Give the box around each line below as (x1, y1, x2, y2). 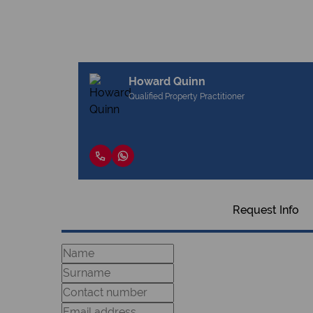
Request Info (232, 203, 299, 217)
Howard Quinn (129, 75, 205, 88)
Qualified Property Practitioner (129, 92, 245, 101)
